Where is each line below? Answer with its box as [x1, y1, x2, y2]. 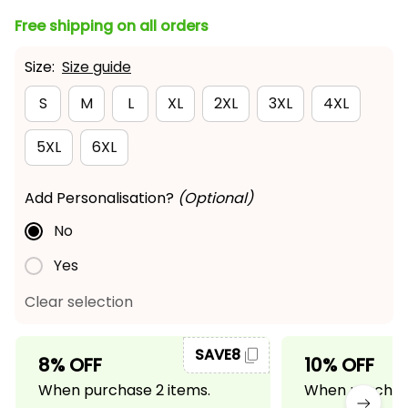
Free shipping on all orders [15, 15, 209, 36]
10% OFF [304, 352, 374, 379]
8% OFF [38, 352, 102, 379]
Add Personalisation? [25, 187, 178, 209]
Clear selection [25, 291, 133, 313]
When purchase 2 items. [38, 380, 210, 402]
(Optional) [178, 187, 253, 209]
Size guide [62, 56, 131, 77]
